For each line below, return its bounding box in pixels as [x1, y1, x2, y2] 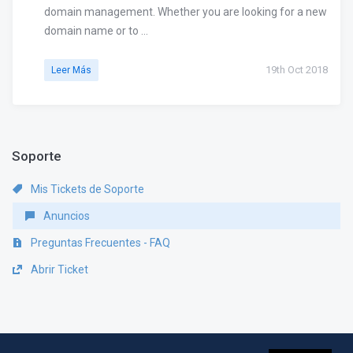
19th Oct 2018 [266, 64, 328, 76]
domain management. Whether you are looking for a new [44, 6, 327, 18]
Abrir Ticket [28, 263, 88, 276]
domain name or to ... [44, 24, 148, 37]
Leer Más [51, 65, 91, 76]
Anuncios [41, 210, 90, 222]
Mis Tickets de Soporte [28, 183, 144, 195]
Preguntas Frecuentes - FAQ [28, 236, 170, 249]
